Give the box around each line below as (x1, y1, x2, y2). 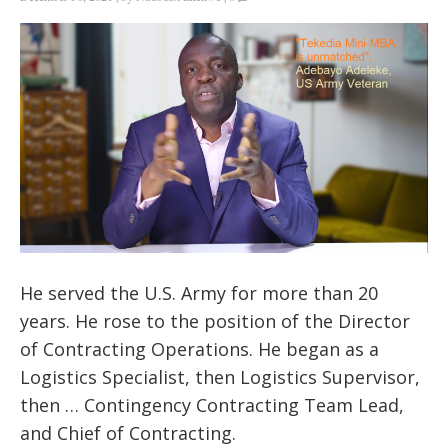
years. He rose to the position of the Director (20, 308, 410, 333)
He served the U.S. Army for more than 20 (20, 280, 378, 305)
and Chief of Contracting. (20, 420, 236, 445)
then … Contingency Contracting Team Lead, (20, 392, 404, 417)
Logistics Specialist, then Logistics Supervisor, (20, 364, 420, 389)
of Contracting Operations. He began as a (20, 336, 379, 361)
